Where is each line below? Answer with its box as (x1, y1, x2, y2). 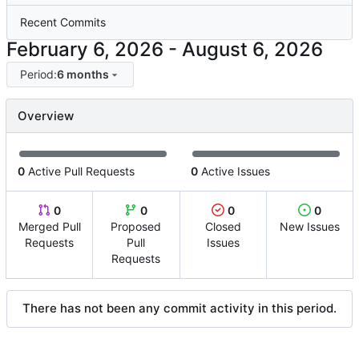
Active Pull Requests (25, 164, 135, 179)
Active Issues (198, 164, 270, 179)
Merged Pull (18, 220, 81, 234)
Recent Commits (20, 15, 106, 30)
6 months (56, 67, 109, 82)
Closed (204, 220, 241, 234)
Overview (18, 108, 74, 124)
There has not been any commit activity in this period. (22, 301, 337, 317)
